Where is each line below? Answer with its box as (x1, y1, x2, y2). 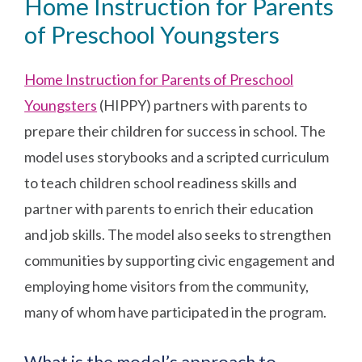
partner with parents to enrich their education (24, 199, 314, 217)
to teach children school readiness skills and (24, 173, 297, 192)
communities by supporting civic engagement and (24, 250, 335, 269)
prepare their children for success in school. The (24, 121, 326, 140)
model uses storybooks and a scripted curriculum (24, 147, 330, 166)
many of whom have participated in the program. (24, 302, 327, 321)
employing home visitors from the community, (24, 276, 309, 295)
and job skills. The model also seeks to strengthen (24, 225, 332, 243)
